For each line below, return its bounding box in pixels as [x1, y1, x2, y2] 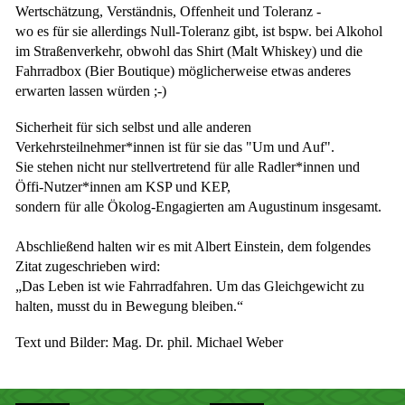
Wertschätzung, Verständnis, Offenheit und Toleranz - [15, 3, 321, 19]
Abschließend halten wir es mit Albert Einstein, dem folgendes [15, 238, 371, 254]
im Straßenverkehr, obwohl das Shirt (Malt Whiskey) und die [15, 42, 363, 59]
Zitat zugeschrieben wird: [15, 258, 160, 274]
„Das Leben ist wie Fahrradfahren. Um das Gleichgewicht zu [15, 278, 364, 294]
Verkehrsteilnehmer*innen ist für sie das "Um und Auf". [15, 138, 334, 155]
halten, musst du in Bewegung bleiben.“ [15, 297, 243, 314]
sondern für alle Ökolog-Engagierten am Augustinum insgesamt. [15, 198, 381, 214]
